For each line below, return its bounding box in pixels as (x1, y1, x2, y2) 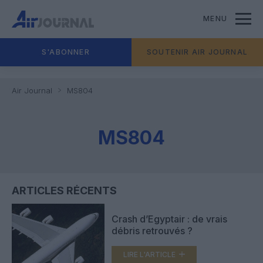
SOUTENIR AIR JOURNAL (147, 48, 248, 56)
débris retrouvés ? (112, 224, 193, 237)
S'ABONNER (42, 48, 90, 56)
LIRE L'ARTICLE (123, 249, 176, 259)
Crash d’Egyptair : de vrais (112, 213, 227, 225)
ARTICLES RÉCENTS (12, 184, 117, 197)
